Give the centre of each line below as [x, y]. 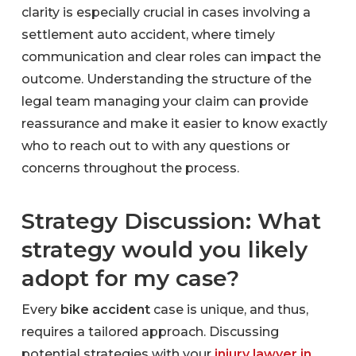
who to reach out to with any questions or [155, 145]
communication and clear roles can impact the [171, 56]
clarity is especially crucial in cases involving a [166, 12]
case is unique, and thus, [229, 309]
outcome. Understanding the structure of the [166, 79]
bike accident [105, 309]
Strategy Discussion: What [171, 221]
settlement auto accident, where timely [148, 34]
